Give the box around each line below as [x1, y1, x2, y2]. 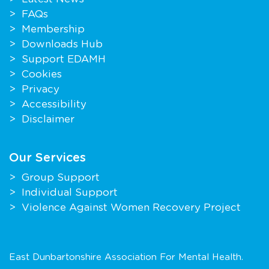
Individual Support [22, 187, 118, 198]
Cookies [22, 69, 62, 79]
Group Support [22, 172, 100, 183]
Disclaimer [22, 114, 74, 124]
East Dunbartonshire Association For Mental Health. [9, 253, 243, 262]
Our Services [9, 152, 86, 164]
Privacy [22, 84, 59, 94]
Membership [22, 24, 85, 34]
